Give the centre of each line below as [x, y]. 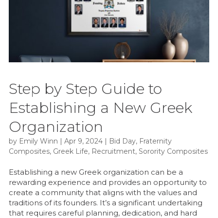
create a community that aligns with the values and [103, 193]
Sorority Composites [173, 152]
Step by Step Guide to [85, 89]
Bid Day [122, 141]
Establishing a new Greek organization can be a [96, 172]
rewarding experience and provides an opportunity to [108, 182]
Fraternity [155, 141]
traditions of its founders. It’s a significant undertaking [105, 203]
